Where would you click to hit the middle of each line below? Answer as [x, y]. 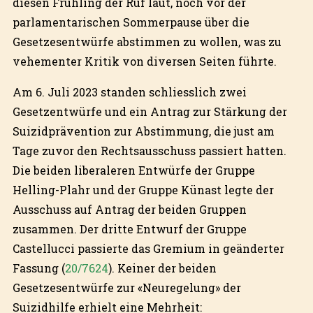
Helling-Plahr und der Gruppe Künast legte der [143, 189]
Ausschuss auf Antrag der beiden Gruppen [129, 209]
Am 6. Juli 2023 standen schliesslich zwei [129, 92]
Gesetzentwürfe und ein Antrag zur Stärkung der [150, 111]
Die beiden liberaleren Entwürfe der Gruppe [133, 170]
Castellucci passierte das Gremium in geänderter [148, 248]
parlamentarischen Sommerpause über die [131, 22]
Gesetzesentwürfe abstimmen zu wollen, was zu [147, 41]
